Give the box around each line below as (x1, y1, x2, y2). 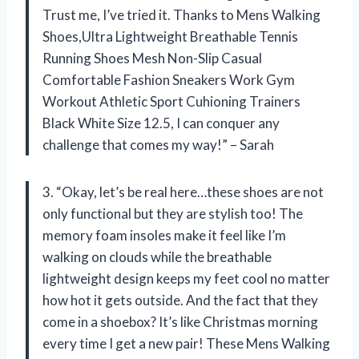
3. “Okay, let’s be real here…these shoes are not (42, 184, 324, 201)
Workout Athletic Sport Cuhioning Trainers (42, 93, 301, 111)
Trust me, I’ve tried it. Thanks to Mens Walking (42, 6, 321, 24)
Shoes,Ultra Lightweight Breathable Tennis (42, 28, 298, 46)
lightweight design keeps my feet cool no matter (42, 270, 330, 288)
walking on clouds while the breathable (42, 248, 272, 266)
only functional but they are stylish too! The (42, 205, 303, 223)
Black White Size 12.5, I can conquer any (42, 115, 280, 132)
